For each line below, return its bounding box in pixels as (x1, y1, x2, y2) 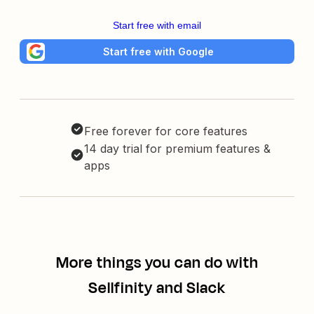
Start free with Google (103, 45, 214, 57)
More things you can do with (55, 252, 259, 275)
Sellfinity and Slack (88, 277, 226, 300)
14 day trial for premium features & (84, 142, 271, 156)
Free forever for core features (84, 124, 247, 139)
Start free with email (113, 20, 201, 31)
